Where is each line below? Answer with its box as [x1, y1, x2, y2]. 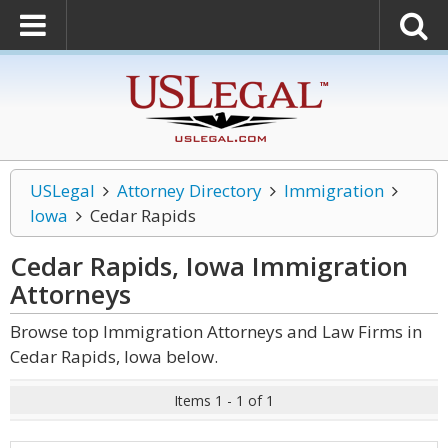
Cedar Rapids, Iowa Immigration [10, 248, 408, 284]
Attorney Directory [116, 179, 262, 202]
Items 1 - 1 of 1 [174, 391, 274, 410]
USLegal [30, 179, 95, 202]
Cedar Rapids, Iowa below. [10, 345, 218, 368]
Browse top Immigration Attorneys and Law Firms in [10, 320, 422, 343]
